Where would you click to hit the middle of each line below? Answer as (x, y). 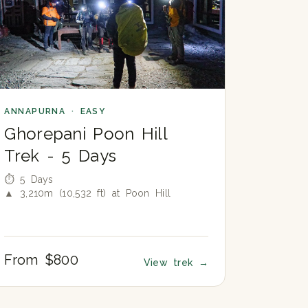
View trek (171, 262)
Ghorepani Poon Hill (86, 133)
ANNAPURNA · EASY (55, 111)
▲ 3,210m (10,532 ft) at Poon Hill (88, 193)
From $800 (42, 260)
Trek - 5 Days (60, 155)
